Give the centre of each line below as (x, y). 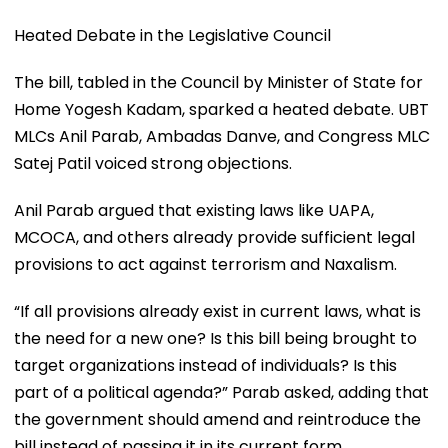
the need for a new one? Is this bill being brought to (215, 338)
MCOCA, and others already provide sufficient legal (214, 237)
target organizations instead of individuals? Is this (205, 365)
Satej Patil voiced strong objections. (153, 163)
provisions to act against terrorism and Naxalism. (205, 264)
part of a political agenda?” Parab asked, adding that (221, 392)
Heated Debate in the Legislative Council (172, 35)
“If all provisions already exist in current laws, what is (217, 311)
